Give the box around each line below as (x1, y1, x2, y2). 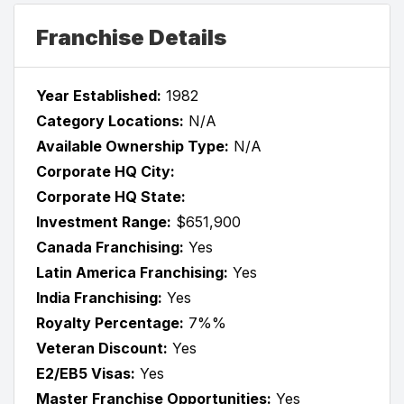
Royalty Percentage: (36, 313, 184, 332)
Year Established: (36, 86, 161, 105)
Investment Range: (36, 212, 171, 231)
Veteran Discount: (36, 338, 168, 357)
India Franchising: (36, 288, 162, 307)
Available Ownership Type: (36, 136, 229, 155)
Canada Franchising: (36, 237, 184, 256)
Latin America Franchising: (36, 262, 228, 281)
